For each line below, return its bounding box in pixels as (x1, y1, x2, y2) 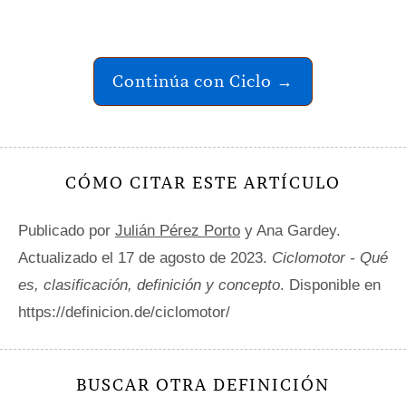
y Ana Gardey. (240, 222, 341, 240)
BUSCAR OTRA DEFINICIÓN (76, 374, 330, 396)
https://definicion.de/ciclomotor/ (18, 304, 230, 322)
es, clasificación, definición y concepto (18, 276, 280, 295)
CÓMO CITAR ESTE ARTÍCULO (65, 172, 341, 194)
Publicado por (18, 222, 115, 240)
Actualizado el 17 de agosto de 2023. (18, 249, 272, 267)
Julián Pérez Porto (115, 222, 240, 240)
